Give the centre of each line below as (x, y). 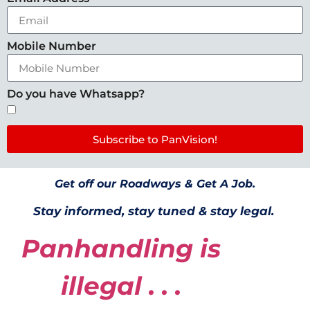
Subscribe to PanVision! (155, 139)
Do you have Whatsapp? (76, 94)
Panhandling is (121, 249)
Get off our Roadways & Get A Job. (155, 184)
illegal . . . (121, 286)
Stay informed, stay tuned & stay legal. (155, 211)
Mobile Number (52, 46)
